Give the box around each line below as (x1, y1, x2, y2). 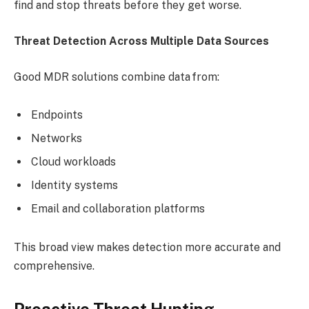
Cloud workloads (31, 155, 119, 169)
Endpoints (31, 108, 86, 122)
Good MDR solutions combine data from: (14, 70, 222, 83)
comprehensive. (14, 259, 97, 272)
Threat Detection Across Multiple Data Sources (14, 34, 272, 48)
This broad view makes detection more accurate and (14, 240, 281, 254)
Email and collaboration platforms (31, 202, 208, 216)
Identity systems (31, 179, 121, 192)
